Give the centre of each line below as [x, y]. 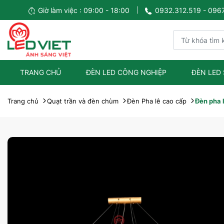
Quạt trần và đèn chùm [83, 101]
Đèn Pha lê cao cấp [157, 101]
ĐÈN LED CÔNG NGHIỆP [126, 72]
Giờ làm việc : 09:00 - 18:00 [84, 10]
